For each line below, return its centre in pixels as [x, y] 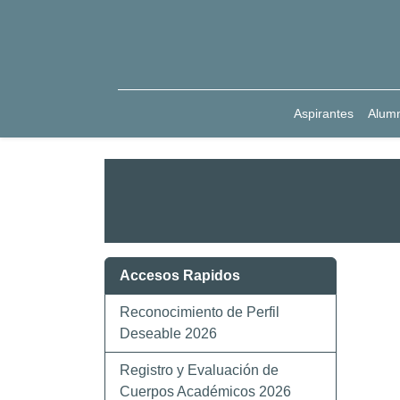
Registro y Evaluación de [199, 370]
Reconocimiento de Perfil [200, 312]
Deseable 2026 [168, 333]
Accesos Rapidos [180, 275]
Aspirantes [324, 113]
